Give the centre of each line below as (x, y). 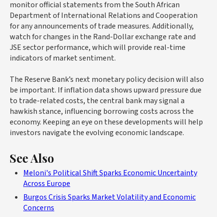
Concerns (39, 208)
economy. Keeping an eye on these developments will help (106, 122)
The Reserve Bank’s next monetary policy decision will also (107, 79)
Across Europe (47, 183)
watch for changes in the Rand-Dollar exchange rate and (103, 37)
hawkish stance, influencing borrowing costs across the (102, 111)
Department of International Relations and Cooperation (104, 15)
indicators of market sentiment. (63, 58)
